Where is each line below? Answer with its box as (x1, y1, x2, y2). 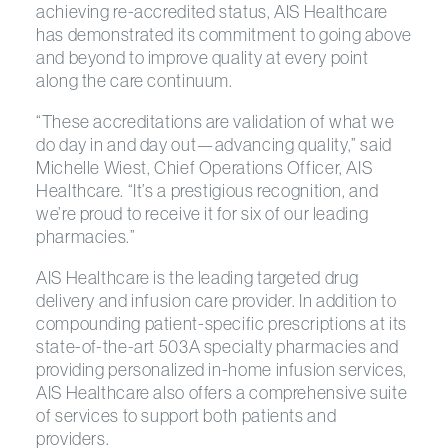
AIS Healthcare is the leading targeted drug (36, 266, 360, 289)
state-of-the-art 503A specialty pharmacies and (36, 335, 399, 358)
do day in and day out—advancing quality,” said (36, 133, 392, 156)
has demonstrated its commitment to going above (36, 23, 412, 46)
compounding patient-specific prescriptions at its (36, 312, 407, 335)
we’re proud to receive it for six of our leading (36, 202, 369, 225)
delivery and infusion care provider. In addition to (36, 289, 397, 312)
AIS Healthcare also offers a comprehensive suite (36, 381, 408, 404)
